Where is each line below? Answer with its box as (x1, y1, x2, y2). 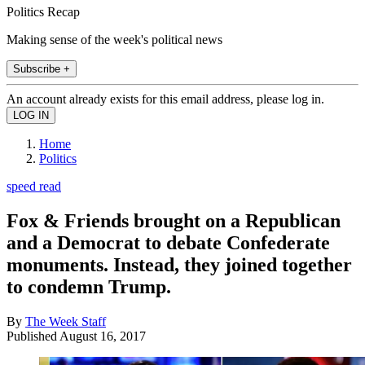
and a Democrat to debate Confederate (7, 231, 330, 253)
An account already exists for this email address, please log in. (7, 91, 324, 106)
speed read (7, 178, 61, 193)
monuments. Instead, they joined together (7, 253, 352, 275)
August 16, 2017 (59, 328, 146, 343)
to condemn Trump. (7, 275, 171, 297)
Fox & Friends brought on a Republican (7, 209, 341, 231)
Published (7, 328, 59, 343)
